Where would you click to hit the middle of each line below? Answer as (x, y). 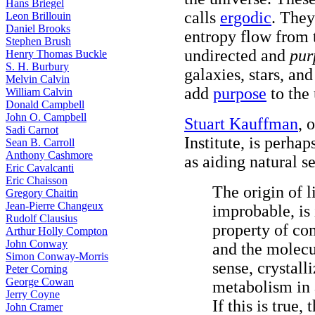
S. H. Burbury (37, 66)
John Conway (37, 244)
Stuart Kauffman (241, 124)
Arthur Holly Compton (57, 231)
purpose (240, 94)
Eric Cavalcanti (40, 168)
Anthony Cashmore (49, 155)
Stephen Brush (38, 41)
